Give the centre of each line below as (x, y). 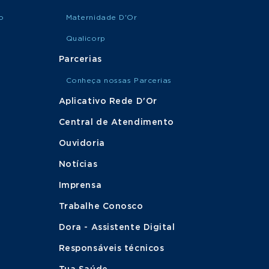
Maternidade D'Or (101, 17)
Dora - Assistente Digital (117, 228)
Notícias (78, 165)
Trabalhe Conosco (101, 207)
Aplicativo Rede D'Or (108, 101)
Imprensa (80, 186)
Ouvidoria (82, 144)
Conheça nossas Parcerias (119, 80)
